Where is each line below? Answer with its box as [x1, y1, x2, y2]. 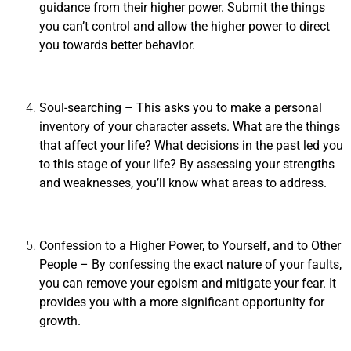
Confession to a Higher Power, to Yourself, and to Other [39, 238, 341, 254]
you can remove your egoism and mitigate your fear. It [39, 276, 336, 291]
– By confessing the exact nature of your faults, [80, 257, 342, 273]
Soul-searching [39, 100, 121, 116]
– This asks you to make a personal [121, 100, 322, 116]
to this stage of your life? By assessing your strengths [39, 157, 335, 172]
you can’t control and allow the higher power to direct [39, 19, 330, 34]
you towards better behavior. [39, 38, 195, 53]
